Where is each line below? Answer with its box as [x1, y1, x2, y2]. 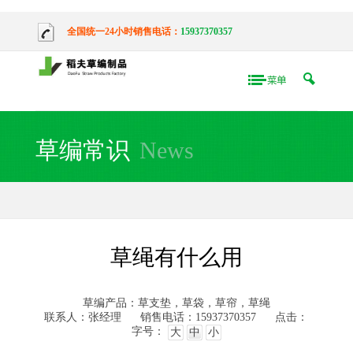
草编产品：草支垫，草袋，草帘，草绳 [82, 297, 270, 309]
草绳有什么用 [110, 245, 243, 269]
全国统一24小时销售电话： [66, 25, 180, 37]
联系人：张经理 [44, 311, 122, 323]
